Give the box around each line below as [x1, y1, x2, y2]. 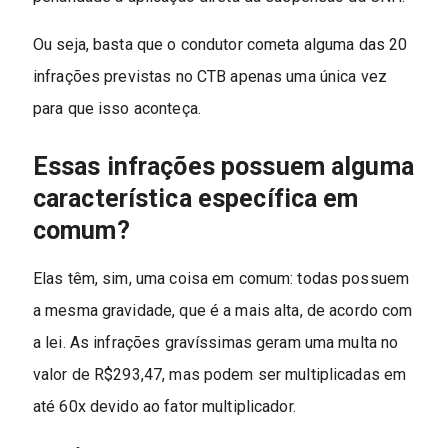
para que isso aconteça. [32, 98, 201, 118]
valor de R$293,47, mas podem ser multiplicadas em [32, 364, 407, 384]
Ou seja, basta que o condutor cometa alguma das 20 [32, 34, 408, 54]
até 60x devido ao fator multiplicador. [32, 396, 296, 416]
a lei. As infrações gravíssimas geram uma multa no [32, 332, 399, 352]
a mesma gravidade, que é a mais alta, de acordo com [32, 300, 413, 320]
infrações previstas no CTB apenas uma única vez [32, 66, 388, 86]
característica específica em [32, 183, 359, 213]
